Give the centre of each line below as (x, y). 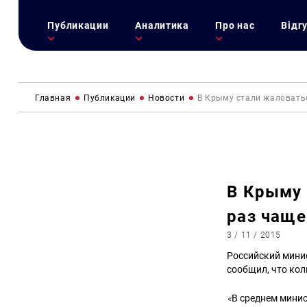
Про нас (235, 25)
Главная (53, 98)
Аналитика (162, 25)
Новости (167, 98)
